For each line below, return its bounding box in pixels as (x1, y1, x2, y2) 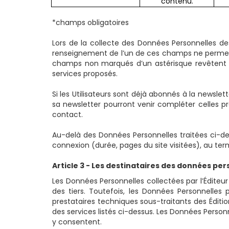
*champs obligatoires (52, 17, 129, 28)
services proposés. (52, 68, 118, 79)
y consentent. (52, 217, 102, 227)
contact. (52, 109, 83, 120)
